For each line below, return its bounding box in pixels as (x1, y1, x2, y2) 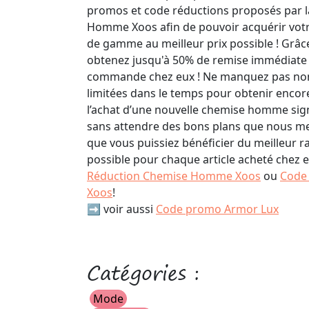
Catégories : (87, 256, 199, 290)
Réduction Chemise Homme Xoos (87, 168, 261, 183)
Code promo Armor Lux (156, 201, 279, 217)
